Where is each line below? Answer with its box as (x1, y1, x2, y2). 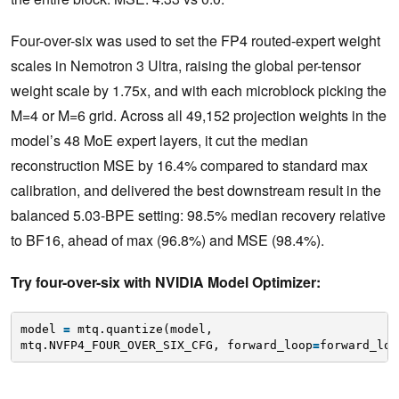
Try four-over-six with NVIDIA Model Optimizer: (11, 272, 324, 293)
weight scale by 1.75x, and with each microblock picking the (11, 80, 387, 102)
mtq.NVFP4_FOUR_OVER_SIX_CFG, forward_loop (20, 338, 313, 352)
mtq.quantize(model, (77, 322, 213, 336)
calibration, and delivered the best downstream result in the (11, 180, 381, 201)
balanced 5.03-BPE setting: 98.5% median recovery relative (11, 205, 386, 226)
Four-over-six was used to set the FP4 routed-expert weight (11, 30, 380, 52)
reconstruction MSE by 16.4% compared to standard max (11, 155, 368, 176)
